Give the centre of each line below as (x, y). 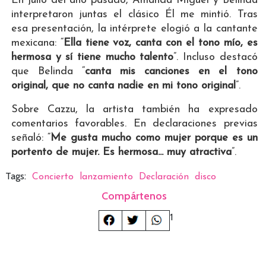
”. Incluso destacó (216, 58)
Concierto (53, 177)
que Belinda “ (48, 72)
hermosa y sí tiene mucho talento (92, 58)
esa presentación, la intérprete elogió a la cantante (134, 29)
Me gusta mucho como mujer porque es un (154, 138)
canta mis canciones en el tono (171, 72)
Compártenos (134, 196)
